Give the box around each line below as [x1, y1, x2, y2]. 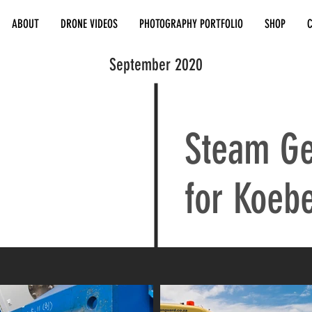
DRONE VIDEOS [60, 17, 118, 31]
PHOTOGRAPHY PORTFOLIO [139, 17, 243, 31]
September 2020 [109, 55, 203, 75]
